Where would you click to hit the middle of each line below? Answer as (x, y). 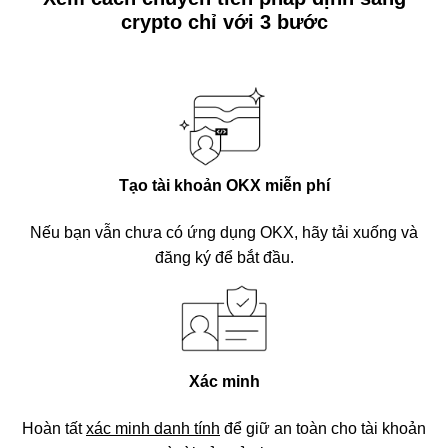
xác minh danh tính (153, 428)
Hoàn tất (54, 428)
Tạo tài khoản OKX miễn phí (224, 185)
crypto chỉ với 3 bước (224, 22)
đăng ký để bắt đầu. (224, 257)
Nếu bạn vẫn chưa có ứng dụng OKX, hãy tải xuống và (224, 232)
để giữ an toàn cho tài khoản (323, 428)
